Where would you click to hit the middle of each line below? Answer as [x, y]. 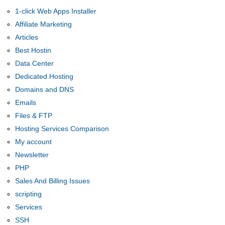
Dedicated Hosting [44, 76]
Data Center [35, 63]
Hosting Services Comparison [62, 129]
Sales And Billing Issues [53, 181]
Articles [27, 37]
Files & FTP [34, 116]
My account [34, 142]
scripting [29, 194]
